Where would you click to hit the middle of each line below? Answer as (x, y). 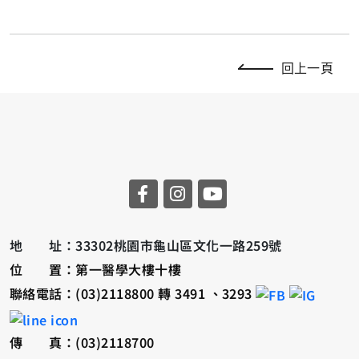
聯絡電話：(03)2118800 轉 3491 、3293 (133, 293)
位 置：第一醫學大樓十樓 (96, 269)
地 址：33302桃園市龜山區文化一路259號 (146, 245)
